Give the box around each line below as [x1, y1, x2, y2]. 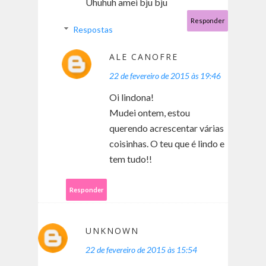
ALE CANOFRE [109, 51, 178, 63]
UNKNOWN [85, 225, 139, 237]
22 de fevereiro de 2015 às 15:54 [85, 245, 197, 255]
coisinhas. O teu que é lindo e [109, 138, 224, 150]
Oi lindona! [109, 91, 154, 103]
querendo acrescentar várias [109, 122, 224, 134]
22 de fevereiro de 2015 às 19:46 [109, 71, 221, 81]
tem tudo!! [109, 153, 152, 165]
